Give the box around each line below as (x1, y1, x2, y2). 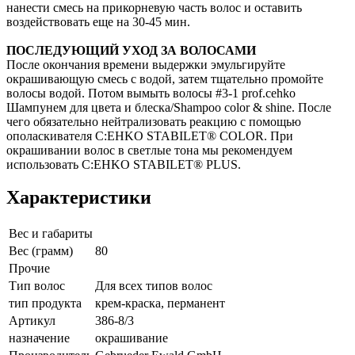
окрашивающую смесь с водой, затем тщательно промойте (6, 71, 323, 86)
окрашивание (95, 331, 168, 345)
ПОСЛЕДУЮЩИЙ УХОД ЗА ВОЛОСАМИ (6, 43, 259, 57)
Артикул (9, 314, 55, 328)
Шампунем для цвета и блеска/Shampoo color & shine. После (6, 100, 331, 114)
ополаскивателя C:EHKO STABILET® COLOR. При (6, 128, 293, 143)
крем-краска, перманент (95, 296, 225, 311)
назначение (9, 331, 70, 345)
